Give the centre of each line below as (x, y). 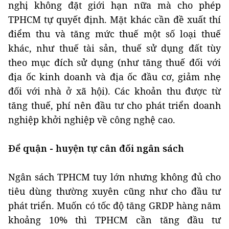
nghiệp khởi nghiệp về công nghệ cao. (92, 120)
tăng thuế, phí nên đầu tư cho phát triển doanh (114, 106)
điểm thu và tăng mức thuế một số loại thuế (114, 34)
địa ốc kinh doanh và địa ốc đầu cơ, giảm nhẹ (114, 77)
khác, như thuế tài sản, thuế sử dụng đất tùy (114, 48)
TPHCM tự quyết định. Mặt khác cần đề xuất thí (114, 20)
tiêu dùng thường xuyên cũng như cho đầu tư (114, 191)
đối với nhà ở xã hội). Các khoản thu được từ (114, 91)
